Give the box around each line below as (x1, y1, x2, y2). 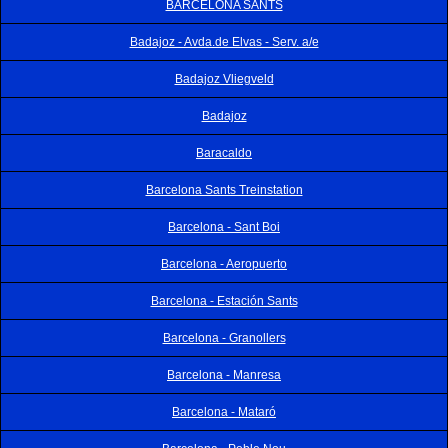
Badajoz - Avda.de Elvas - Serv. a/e (129, 34, 319, 49)
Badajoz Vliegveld (174, 71, 274, 86)
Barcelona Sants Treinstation (145, 182, 303, 197)
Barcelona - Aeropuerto (161, 256, 287, 271)
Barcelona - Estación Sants (150, 293, 298, 308)
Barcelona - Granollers (162, 330, 286, 345)
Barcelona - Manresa (167, 367, 281, 382)
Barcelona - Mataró (172, 404, 276, 419)
